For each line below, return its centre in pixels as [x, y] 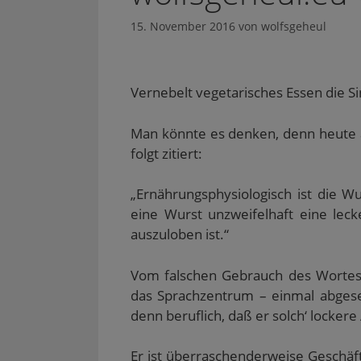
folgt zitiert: [166, 153]
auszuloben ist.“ [180, 234]
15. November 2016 [183, 27]
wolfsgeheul [294, 27]
